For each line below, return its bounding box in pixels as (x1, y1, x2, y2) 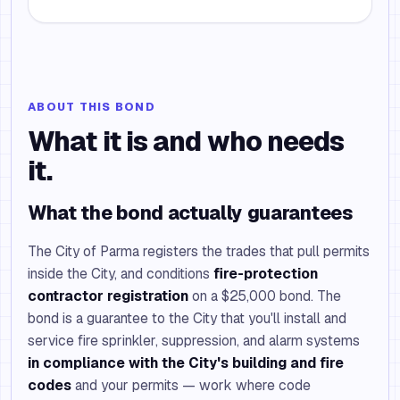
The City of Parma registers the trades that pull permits (28, 242, 370, 261)
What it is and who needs (28, 124, 345, 159)
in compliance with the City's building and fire (28, 354, 344, 372)
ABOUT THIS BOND (28, 99, 155, 114)
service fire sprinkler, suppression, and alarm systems (28, 331, 360, 350)
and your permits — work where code (71, 376, 311, 395)
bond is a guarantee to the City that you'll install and (28, 309, 346, 328)
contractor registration (28, 287, 188, 305)
